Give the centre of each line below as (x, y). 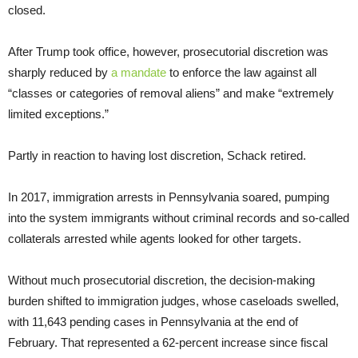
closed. (27, 10)
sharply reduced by (60, 72)
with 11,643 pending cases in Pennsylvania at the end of (153, 321)
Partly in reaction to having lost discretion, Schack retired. (157, 155)
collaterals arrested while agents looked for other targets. (155, 238)
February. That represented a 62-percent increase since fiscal (168, 342)
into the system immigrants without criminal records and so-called (179, 217)
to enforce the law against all (241, 72)
